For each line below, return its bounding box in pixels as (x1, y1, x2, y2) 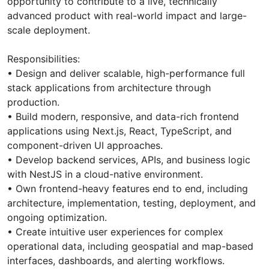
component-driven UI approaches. (7, 139, 163, 152)
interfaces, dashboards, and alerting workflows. (7, 255, 225, 267)
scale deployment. (7, 24, 90, 37)
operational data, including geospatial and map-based (7, 240, 253, 253)
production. (7, 96, 59, 109)
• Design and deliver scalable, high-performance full (7, 67, 245, 80)
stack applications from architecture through (7, 82, 211, 94)
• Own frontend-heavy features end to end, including (7, 183, 248, 195)
